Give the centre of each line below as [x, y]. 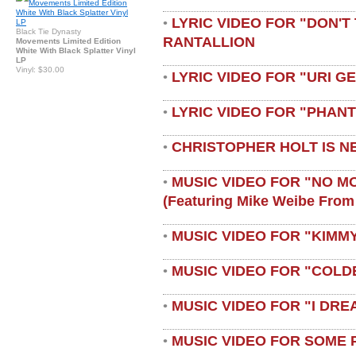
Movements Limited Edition [68, 41]
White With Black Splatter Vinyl [76, 50]
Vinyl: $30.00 [40, 69]
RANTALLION [209, 41]
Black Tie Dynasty [48, 31]
